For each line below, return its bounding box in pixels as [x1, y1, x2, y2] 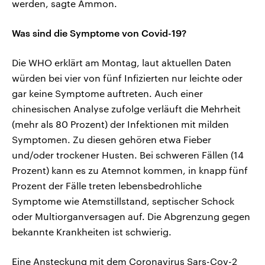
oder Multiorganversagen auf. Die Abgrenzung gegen [12, 211, 250, 222]
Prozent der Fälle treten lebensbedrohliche [12, 180, 202, 192]
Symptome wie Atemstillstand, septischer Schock [12, 195, 234, 207]
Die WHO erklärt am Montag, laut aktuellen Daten [12, 57, 231, 69]
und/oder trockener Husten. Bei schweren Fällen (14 [12, 149, 244, 161]
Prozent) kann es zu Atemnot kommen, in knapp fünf [12, 164, 248, 176]
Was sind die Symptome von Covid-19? [12, 27, 186, 39]
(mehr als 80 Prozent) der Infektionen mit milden [12, 118, 229, 130]
